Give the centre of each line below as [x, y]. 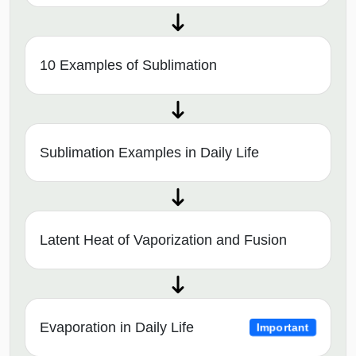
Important [283, 327]
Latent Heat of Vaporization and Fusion [163, 240]
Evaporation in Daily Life [117, 327]
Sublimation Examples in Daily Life [149, 152]
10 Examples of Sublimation [128, 65]
